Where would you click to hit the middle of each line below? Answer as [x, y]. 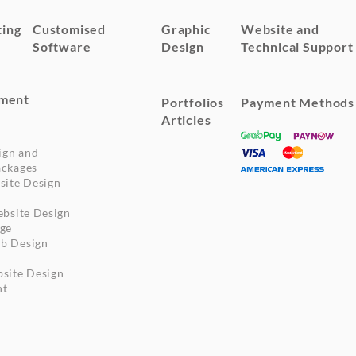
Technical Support [297, 46]
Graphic [186, 29]
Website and [280, 29]
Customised [69, 29]
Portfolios [192, 102]
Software [61, 46]
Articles [186, 119]
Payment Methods [297, 102]
